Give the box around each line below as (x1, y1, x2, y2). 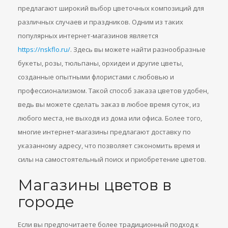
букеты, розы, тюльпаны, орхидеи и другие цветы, (18, 59, 183, 68)
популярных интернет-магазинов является (18, 31, 158, 40)
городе (18, 192, 74, 211)
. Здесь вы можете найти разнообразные (70, 45, 206, 54)
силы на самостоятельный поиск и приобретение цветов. (18, 155, 206, 164)
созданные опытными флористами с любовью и (18, 72, 174, 81)
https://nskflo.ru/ (18, 45, 70, 54)
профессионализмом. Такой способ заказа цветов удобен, (18, 86, 209, 95)
